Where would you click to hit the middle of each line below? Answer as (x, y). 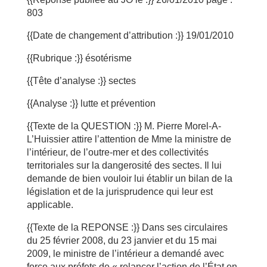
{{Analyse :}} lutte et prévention (91, 103)
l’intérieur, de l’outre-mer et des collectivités (117, 152)
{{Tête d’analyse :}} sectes (81, 81)
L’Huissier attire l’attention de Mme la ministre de (129, 139)
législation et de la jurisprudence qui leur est (119, 192)
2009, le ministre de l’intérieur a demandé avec (125, 254)
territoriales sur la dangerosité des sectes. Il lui (124, 165)
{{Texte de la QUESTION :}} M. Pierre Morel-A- (124, 126)
